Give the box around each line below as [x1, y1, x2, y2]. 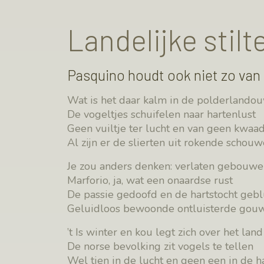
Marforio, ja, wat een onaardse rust [67, 173, 233, 187]
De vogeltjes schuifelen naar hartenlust [67, 107, 256, 121]
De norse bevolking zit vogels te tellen [67, 239, 253, 253]
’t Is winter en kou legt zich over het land [67, 225, 263, 239]
